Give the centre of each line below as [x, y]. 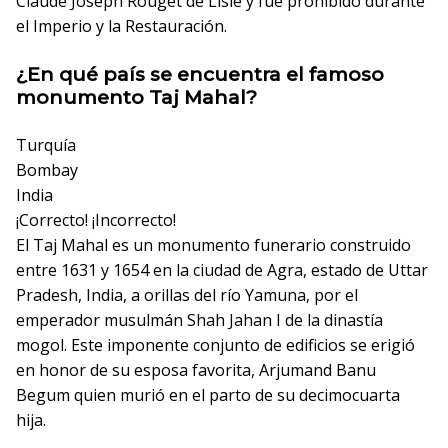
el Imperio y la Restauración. [121, 26]
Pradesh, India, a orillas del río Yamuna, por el [187, 295]
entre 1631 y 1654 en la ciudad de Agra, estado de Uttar [222, 270]
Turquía [46, 145]
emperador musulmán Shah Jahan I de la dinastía [199, 320]
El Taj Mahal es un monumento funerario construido [213, 245]
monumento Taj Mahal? [136, 97]
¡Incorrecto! [134, 220]
